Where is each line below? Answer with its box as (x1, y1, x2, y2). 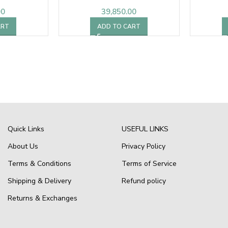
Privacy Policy (121, 141, 165, 151)
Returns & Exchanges (7, 193, 77, 203)
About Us (7, 141, 38, 151)
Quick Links (7, 124, 44, 134)
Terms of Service (121, 158, 177, 168)
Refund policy (121, 176, 166, 186)
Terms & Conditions (7, 158, 71, 168)
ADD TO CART (97, 22, 141, 31)
